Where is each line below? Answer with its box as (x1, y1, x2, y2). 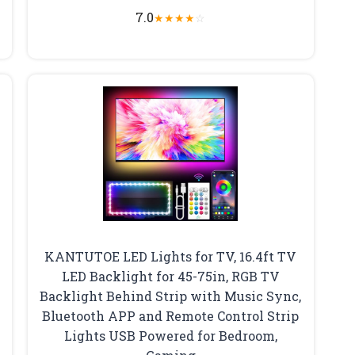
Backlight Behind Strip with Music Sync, (40, 288, 302, 305)
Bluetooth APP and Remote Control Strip (42, 307, 300, 325)
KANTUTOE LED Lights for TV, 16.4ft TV (44, 248, 297, 265)
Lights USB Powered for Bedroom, (63, 327, 277, 345)
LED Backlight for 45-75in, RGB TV (61, 268, 280, 285)
